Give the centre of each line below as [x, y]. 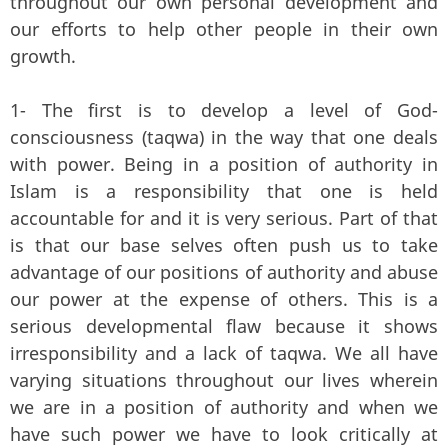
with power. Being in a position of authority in [224, 163]
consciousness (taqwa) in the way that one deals [224, 136]
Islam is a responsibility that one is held [224, 190]
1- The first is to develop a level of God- [224, 109]
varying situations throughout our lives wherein [224, 379]
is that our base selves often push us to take [224, 244]
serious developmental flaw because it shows [224, 325]
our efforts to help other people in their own [224, 28]
